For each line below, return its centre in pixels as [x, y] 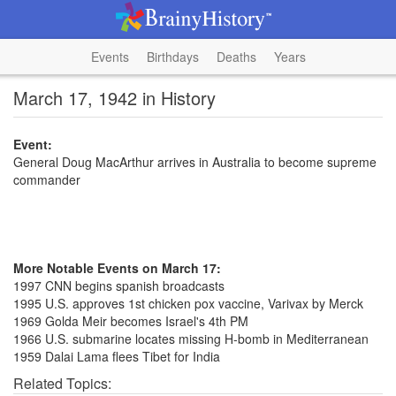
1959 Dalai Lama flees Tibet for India [117, 356]
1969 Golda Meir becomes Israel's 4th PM [131, 321]
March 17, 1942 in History [114, 98]
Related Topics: [62, 383]
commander [47, 179]
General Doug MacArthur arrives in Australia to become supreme [195, 162]
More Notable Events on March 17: [117, 268]
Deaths [236, 57]
